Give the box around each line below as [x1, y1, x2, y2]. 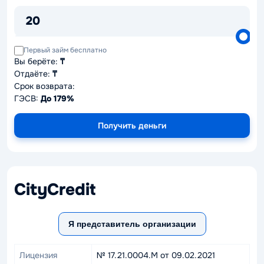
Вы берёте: [14, 56, 60, 67]
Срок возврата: [14, 81, 75, 91]
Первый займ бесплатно [24, 45, 107, 55]
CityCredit [14, 179, 95, 200]
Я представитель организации [68, 219, 196, 229]
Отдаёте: [14, 68, 52, 79]
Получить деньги [98, 120, 166, 131]
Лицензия [19, 250, 57, 260]
